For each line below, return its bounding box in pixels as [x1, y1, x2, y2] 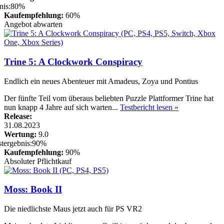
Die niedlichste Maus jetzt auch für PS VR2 [4, 204, 142, 213]
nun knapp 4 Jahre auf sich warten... [4, 102, 120, 111]
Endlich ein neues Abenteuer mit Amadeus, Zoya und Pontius [4, 76, 198, 85]
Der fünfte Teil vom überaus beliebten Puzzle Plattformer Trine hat [4, 93, 213, 102]
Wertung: [4, 129, 38, 138]
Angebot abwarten [4, 20, 62, 29]
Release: [4, 111, 32, 120]
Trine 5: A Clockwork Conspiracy [4, 56, 142, 67]
